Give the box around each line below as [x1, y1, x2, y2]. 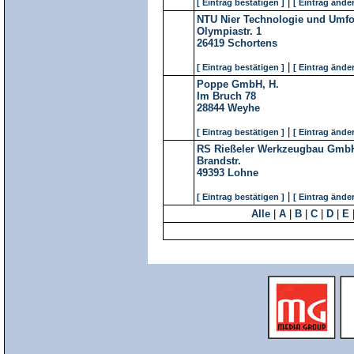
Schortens [228, 37, 277, 49]
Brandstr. [197, 155, 241, 167]
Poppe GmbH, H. [197, 78, 279, 90]
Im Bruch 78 [197, 90, 256, 102]
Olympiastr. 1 [197, 25, 262, 37]
